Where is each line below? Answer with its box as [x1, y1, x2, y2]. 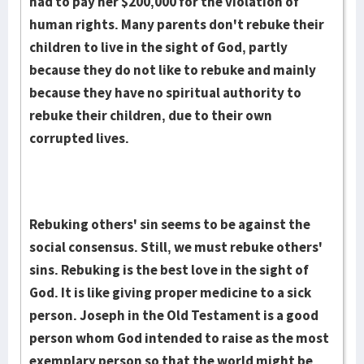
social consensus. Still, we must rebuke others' [29, 238, 323, 256]
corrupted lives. [29, 129, 129, 147]
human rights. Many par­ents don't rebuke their [29, 15, 324, 33]
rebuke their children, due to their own [29, 106, 272, 124]
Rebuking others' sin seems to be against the [29, 215, 310, 233]
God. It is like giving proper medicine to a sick [29, 284, 311, 301]
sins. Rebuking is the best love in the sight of [29, 261, 309, 279]
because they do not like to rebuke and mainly [29, 61, 316, 79]
